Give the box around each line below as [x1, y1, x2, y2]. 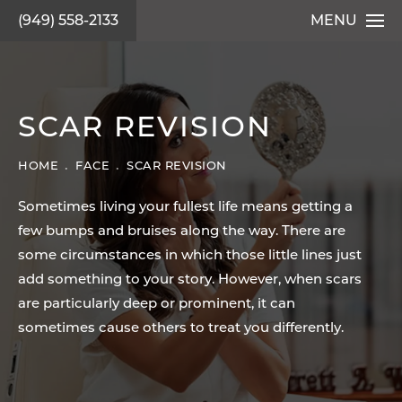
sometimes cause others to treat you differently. [18, 322, 344, 336]
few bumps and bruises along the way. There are [18, 225, 345, 239]
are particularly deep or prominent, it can [18, 298, 295, 311]
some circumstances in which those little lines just [18, 249, 362, 263]
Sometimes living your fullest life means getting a [18, 201, 353, 214]
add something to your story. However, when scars [18, 274, 362, 287]
